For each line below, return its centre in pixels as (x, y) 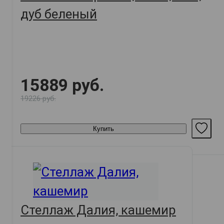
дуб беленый (59, 14)
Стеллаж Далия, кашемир (98, 210)
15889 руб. (62, 85)
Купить (103, 128)
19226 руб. (38, 99)
